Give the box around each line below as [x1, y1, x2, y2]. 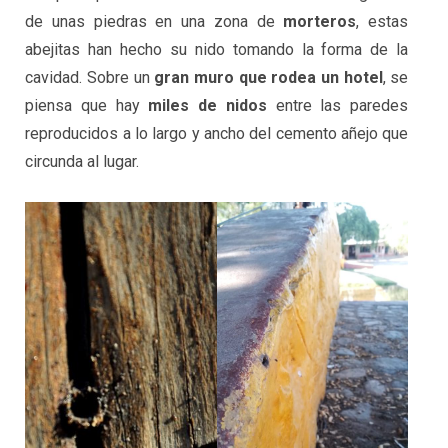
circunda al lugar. [25, 152, 140, 172]
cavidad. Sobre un [25, 68, 155, 88]
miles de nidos [148, 96, 267, 116]
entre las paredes [266, 96, 409, 116]
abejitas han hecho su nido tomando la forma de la [25, 40, 409, 60]
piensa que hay [25, 96, 149, 116]
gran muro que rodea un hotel [154, 68, 383, 88]
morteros [283, 12, 357, 32]
